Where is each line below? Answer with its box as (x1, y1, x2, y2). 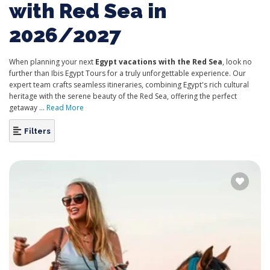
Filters (24, 126, 51, 136)
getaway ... (9, 102, 45, 113)
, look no (222, 57, 252, 67)
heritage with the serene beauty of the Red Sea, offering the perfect (9, 91, 237, 101)
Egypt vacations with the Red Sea (95, 57, 222, 67)
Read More (46, 102, 84, 113)
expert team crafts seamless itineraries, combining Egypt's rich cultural (9, 80, 249, 90)
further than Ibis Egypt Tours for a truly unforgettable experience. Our (9, 68, 246, 78)
